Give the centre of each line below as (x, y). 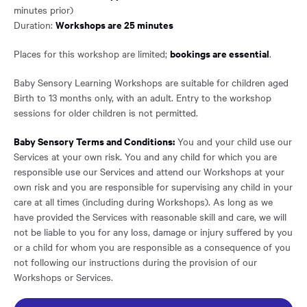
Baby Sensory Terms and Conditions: (94, 140)
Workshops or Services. (63, 277)
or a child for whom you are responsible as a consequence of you (152, 246)
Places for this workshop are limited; (92, 53)
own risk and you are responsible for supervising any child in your (153, 186)
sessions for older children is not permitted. (106, 112)
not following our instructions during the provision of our (135, 261)
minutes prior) (44, 9)
